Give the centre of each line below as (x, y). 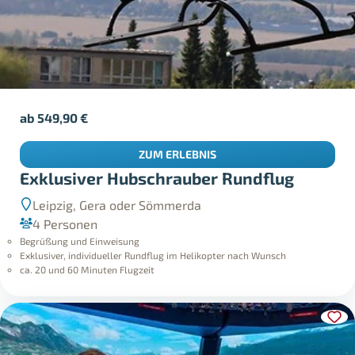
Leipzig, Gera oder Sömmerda (117, 205)
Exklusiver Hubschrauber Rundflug (157, 177)
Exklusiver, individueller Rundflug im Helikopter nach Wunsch (153, 256)
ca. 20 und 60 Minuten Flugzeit (88, 270)
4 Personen (65, 224)
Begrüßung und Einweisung (80, 241)
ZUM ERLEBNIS (177, 155)
